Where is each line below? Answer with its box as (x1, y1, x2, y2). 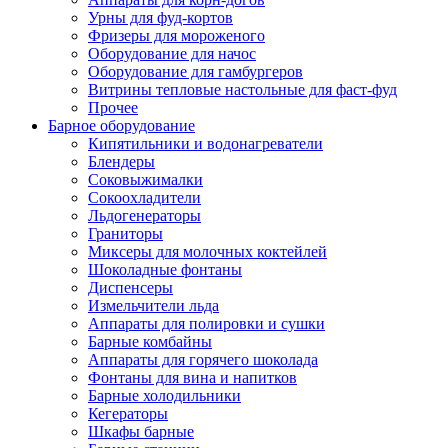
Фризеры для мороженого (88, 27, 265, 44)
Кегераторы (88, 405, 168, 422)
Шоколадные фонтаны (88, 261, 242, 278)
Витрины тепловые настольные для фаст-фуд (88, 81, 397, 98)
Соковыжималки (88, 171, 203, 188)
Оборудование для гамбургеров (88, 63, 303, 80)
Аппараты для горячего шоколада (88, 351, 318, 368)
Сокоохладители (88, 189, 201, 206)
